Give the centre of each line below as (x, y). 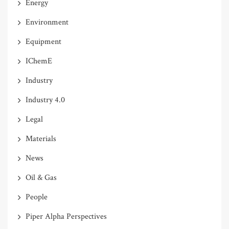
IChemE (39, 61)
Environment (47, 22)
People (37, 197)
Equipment (43, 42)
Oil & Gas (41, 178)
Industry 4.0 (45, 100)
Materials (41, 139)
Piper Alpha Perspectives (66, 217)
